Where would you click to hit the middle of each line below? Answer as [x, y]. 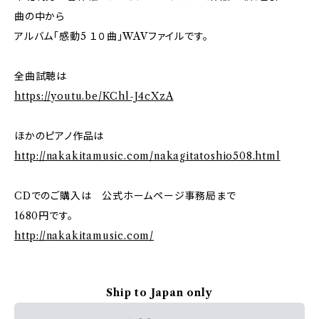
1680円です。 [44, 216]
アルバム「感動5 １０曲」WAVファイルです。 [111, 36]
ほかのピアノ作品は [59, 136]
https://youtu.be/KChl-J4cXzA [94, 96]
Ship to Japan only [159, 293]
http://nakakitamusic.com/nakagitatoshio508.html [147, 156]
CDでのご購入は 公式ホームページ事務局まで [125, 196]
